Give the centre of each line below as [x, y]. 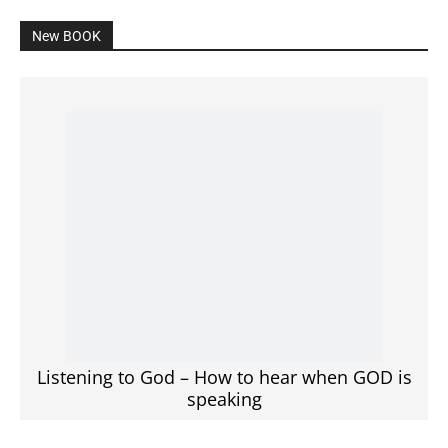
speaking [224, 370]
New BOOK [66, 36]
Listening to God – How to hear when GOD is [224, 348]
